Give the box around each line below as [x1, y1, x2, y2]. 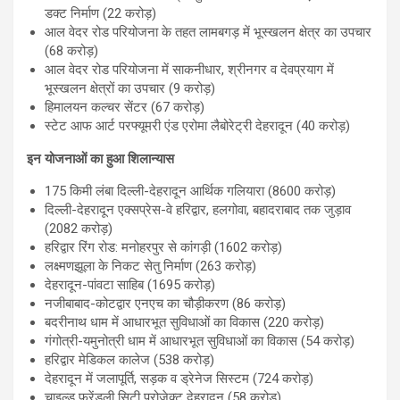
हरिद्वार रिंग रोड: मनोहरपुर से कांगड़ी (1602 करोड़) [45, 239, 282, 256]
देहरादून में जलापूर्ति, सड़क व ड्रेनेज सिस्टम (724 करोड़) [45, 371, 313, 387]
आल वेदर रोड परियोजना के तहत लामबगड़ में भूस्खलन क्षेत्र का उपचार [45, 24, 371, 41]
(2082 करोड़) [45, 221, 112, 237]
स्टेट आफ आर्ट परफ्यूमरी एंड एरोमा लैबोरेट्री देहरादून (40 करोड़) [45, 118, 350, 135]
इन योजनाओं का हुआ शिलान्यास [27, 151, 174, 168]
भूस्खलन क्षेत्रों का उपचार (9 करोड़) [45, 80, 215, 97]
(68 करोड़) [45, 43, 98, 60]
